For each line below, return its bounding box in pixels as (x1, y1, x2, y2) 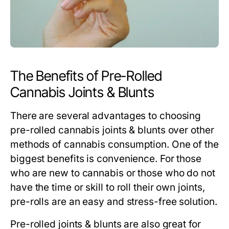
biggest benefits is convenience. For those (10, 153, 202, 165)
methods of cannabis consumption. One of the (10, 139, 219, 151)
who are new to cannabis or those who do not (10, 167, 215, 179)
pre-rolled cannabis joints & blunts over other (10, 124, 214, 136)
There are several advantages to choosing (10, 110, 201, 122)
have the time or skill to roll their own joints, (10, 181, 205, 194)
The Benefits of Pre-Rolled (10, 67, 162, 85)
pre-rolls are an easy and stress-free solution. (10, 196, 217, 208)
